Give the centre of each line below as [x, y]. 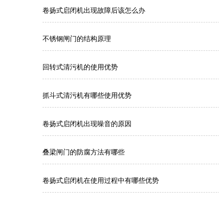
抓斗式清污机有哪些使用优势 [87, 95]
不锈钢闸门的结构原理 [77, 39]
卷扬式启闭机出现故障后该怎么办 [94, 10]
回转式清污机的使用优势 [80, 67]
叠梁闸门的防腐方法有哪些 [84, 152]
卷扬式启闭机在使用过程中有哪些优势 [101, 180]
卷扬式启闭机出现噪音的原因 [87, 124]
